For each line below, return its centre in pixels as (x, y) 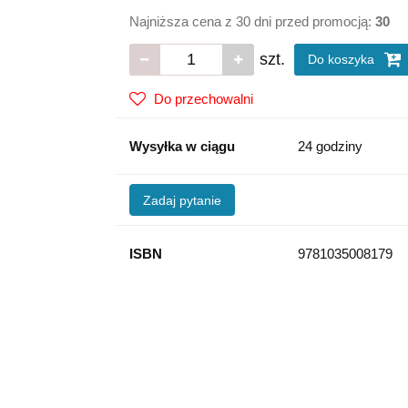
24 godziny (330, 146)
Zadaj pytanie (182, 200)
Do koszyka (342, 59)
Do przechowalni (203, 99)
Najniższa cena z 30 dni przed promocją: (252, 21)
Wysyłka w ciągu (182, 146)
